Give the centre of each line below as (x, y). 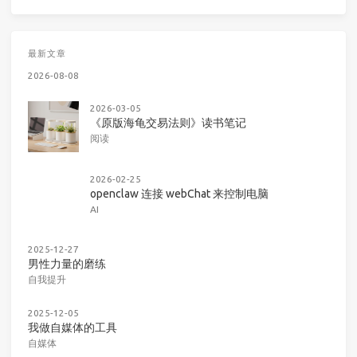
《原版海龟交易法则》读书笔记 (168, 123)
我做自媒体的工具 (73, 327)
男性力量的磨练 (67, 264)
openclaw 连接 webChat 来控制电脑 (179, 193)
